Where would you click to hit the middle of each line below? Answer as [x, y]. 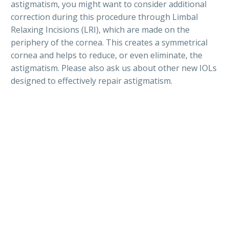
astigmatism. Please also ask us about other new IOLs [114, 68]
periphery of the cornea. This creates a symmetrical [109, 43]
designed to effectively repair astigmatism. [91, 81]
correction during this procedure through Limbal [104, 17]
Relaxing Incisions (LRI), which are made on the [100, 30]
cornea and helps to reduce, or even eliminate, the [107, 55]
